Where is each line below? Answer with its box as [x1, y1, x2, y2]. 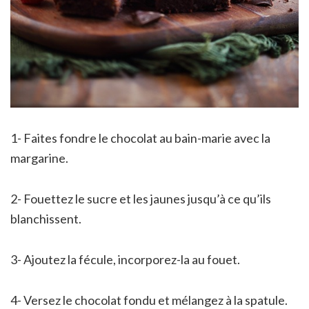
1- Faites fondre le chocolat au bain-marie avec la [10, 130, 270, 146]
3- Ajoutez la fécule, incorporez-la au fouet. [10, 251, 240, 267]
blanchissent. [10, 210, 81, 226]
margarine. [10, 150, 68, 166]
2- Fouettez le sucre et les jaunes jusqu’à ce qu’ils [10, 190, 271, 206]
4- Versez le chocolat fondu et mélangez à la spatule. [10, 292, 288, 308]
